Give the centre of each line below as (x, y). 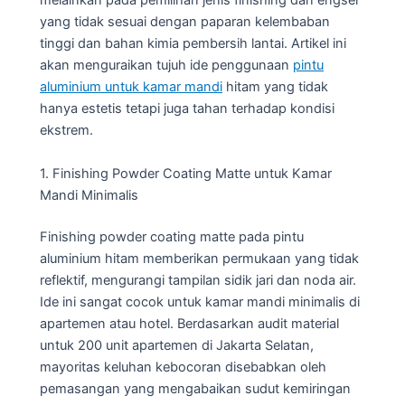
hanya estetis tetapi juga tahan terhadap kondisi (187, 109)
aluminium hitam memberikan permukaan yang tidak (199, 258)
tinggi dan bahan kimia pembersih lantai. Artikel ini (193, 44)
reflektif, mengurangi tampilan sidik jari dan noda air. (198, 280)
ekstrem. (66, 131)
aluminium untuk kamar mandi (131, 87)
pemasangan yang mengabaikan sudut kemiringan (195, 388)
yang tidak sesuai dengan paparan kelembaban (185, 22)
